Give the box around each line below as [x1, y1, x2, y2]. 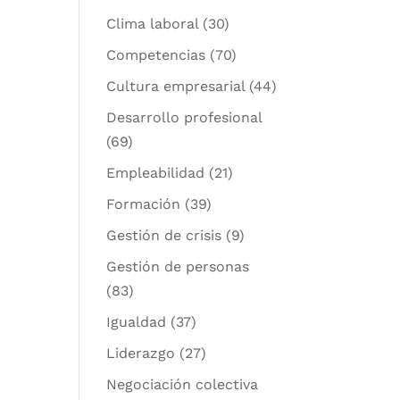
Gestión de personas [106, 258, 250, 276]
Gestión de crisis [106, 227, 222, 245]
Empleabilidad [106, 164, 205, 182]
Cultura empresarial [106, 78, 246, 96]
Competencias [106, 46, 206, 64]
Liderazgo [106, 345, 176, 362]
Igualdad [106, 313, 167, 331]
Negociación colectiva [106, 376, 259, 394]
